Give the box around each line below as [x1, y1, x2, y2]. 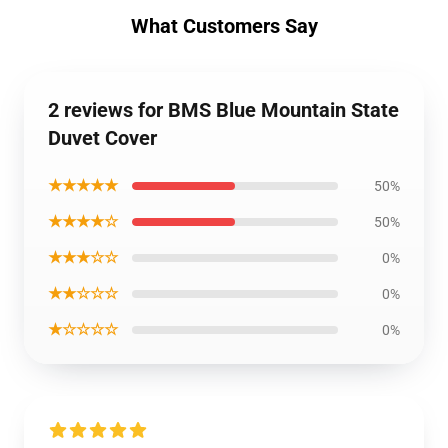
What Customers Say [130, 14, 318, 38]
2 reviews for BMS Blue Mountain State [48, 98, 399, 122]
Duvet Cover [48, 126, 157, 150]
